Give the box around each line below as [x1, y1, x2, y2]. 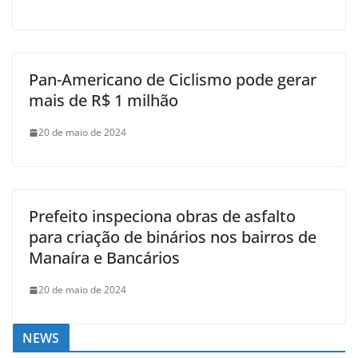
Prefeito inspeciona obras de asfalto [29, 205, 296, 227]
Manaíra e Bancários [29, 247, 180, 268]
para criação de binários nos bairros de [29, 226, 316, 248]
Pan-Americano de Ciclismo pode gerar [29, 69, 316, 90]
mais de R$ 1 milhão [29, 89, 178, 111]
